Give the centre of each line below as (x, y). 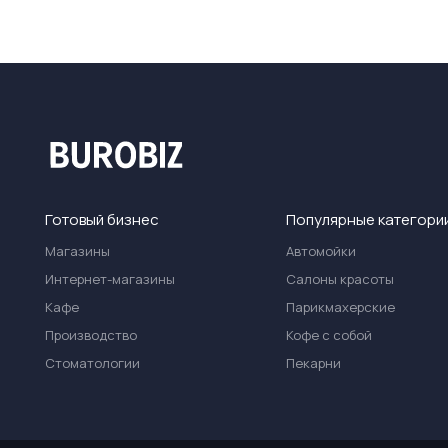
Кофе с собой (328, 334)
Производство (91, 334)
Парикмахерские (340, 306)
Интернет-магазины (110, 278)
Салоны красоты (339, 278)
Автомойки (320, 250)
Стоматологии (92, 362)
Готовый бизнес (102, 219)
